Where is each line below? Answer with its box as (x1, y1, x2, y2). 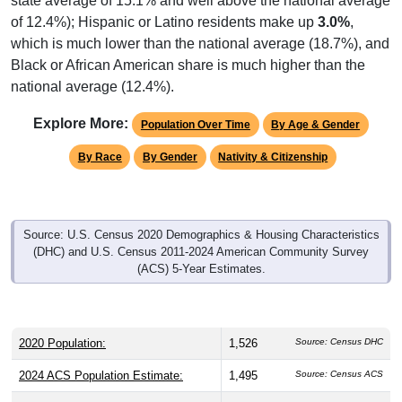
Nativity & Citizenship (218, 136, 328, 150)
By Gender (143, 136, 197, 150)
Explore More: (33, 101, 129, 118)
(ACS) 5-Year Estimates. (136, 248, 266, 262)
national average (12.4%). (11, 65, 174, 81)
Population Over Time (140, 104, 250, 118)
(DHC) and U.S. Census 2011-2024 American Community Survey (33, 231, 369, 245)
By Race (77, 136, 122, 150)
